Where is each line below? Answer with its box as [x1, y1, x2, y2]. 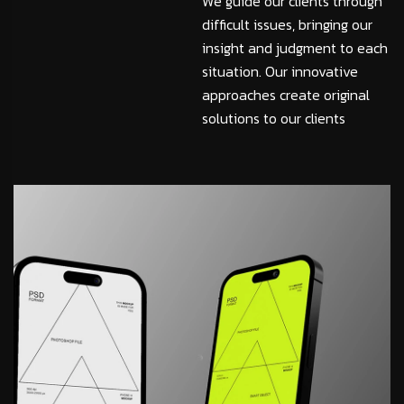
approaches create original [202, 84, 370, 106]
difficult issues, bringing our [202, 14, 372, 36]
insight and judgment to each [202, 37, 388, 60]
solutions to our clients [202, 107, 345, 130]
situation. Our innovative [202, 60, 358, 83]
